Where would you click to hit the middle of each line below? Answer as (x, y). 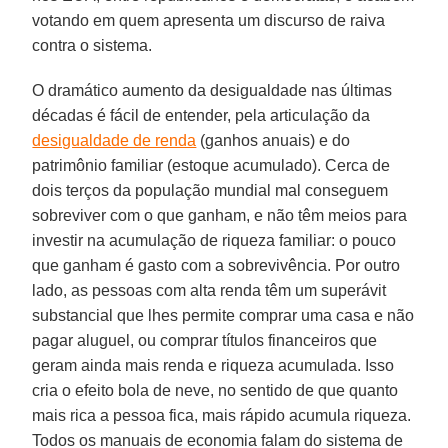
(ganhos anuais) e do (273, 141)
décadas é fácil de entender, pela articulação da (201, 116)
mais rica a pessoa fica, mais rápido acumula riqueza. (222, 416)
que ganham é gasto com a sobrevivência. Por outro (216, 266)
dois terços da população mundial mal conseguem (210, 191)
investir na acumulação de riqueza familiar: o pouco (214, 241)
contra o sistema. (92, 46)
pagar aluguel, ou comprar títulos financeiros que (205, 341)
